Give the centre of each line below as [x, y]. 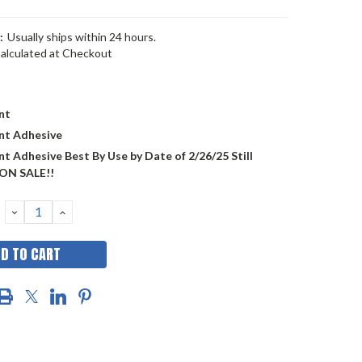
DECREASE [46, 211]
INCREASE [93, 211]
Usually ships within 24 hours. [81, 37]
